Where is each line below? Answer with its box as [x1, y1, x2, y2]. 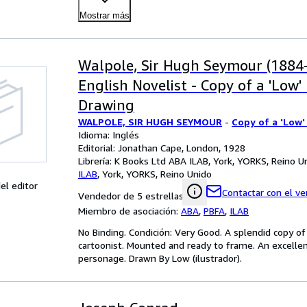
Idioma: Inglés [78, 129, 139, 140]
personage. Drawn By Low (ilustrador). [78, 252, 242, 264]
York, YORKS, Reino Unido [102, 168, 212, 180]
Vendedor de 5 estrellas [78, 190, 184, 201]
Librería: [78, 155, 114, 167]
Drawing [78, 97, 134, 114]
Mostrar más [79, 10, 130, 21]
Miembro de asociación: [78, 205, 181, 217]
